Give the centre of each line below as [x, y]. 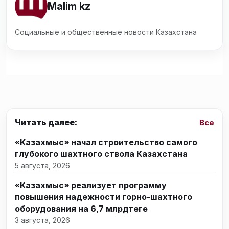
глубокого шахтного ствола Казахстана [101, 154]
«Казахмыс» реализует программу [91, 185]
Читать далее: [46, 122]
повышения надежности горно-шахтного [104, 197]
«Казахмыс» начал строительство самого [106, 142]
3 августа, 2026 [42, 220]
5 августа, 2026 [42, 165]
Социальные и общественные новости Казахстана [106, 32]
